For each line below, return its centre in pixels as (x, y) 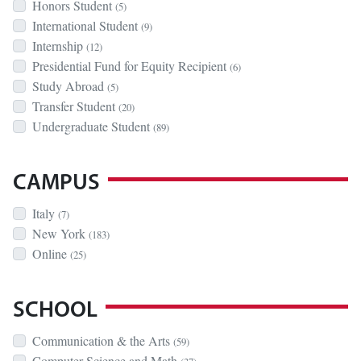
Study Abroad (70, 86)
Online (51, 253)
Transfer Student (75, 106)
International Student (87, 25)
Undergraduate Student (93, 126)
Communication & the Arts (103, 340)
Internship (59, 46)
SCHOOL (55, 311)
